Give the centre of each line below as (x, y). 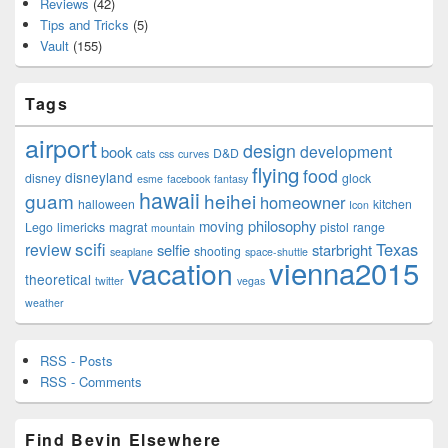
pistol (334, 226)
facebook (188, 178)
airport (61, 146)
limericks (81, 226)
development (346, 150)
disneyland (99, 176)
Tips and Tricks (84, 24)
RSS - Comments (91, 381)
